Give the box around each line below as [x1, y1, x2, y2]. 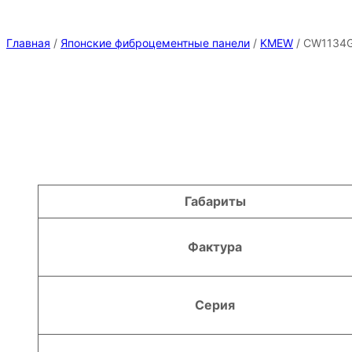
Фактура [188, 238, 242, 255]
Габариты [184, 192, 246, 209]
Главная [6, 36, 50, 49]
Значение [122, 192, 182, 208]
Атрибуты [44, 192, 108, 208]
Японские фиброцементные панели [60, 36, 250, 49]
